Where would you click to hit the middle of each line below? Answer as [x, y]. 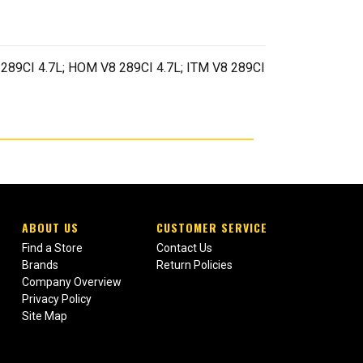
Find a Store [52, 248]
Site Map [44, 316]
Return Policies [194, 265]
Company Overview [71, 282]
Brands [40, 265]
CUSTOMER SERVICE [211, 228]
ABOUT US [50, 228]
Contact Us [184, 248]
